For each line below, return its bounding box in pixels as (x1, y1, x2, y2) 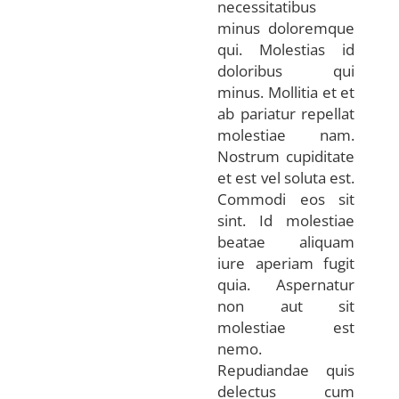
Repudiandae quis (217, 359, 355, 380)
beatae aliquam (217, 231, 355, 252)
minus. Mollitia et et (217, 81, 355, 102)
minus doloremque (217, 17, 355, 38)
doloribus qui (217, 60, 355, 81)
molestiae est (217, 316, 355, 338)
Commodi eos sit (217, 188, 355, 209)
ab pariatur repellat (217, 102, 355, 124)
